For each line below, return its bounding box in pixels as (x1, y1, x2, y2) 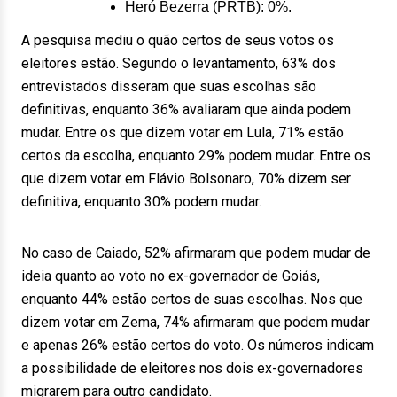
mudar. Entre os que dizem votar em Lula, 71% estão (21, 124, 344, 141)
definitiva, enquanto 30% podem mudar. (21, 193, 261, 210)
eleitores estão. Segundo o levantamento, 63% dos (21, 55, 336, 72)
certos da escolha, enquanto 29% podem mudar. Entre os (21, 147, 370, 164)
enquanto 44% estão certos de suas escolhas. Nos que (21, 291, 362, 307)
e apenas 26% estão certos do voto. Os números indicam (21, 337, 374, 354)
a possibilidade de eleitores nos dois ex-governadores (21, 360, 363, 377)
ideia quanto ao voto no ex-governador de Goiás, (21, 268, 320, 284)
